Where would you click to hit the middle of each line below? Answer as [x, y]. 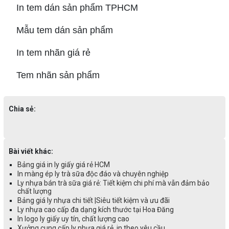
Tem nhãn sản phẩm [51, 75]
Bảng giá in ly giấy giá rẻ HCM [63, 165]
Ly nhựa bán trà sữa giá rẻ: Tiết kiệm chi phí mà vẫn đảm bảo [113, 183]
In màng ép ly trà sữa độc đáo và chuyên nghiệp [93, 174]
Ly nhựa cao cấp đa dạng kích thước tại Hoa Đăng [95, 210]
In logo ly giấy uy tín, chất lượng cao [73, 219]
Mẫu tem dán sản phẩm [58, 30]
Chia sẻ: [22, 109]
